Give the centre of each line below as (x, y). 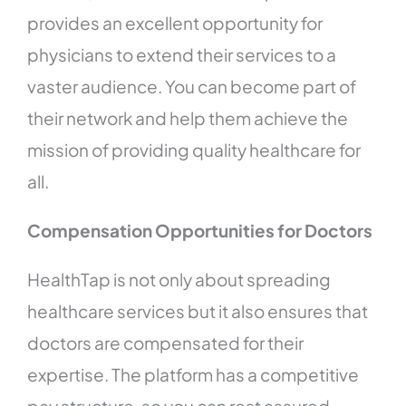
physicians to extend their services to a (182, 55)
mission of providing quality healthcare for (194, 150)
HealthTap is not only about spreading (179, 280)
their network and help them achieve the (188, 118)
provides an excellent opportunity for (175, 23)
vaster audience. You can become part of (192, 87)
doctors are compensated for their (166, 343)
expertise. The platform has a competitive (193, 375)
